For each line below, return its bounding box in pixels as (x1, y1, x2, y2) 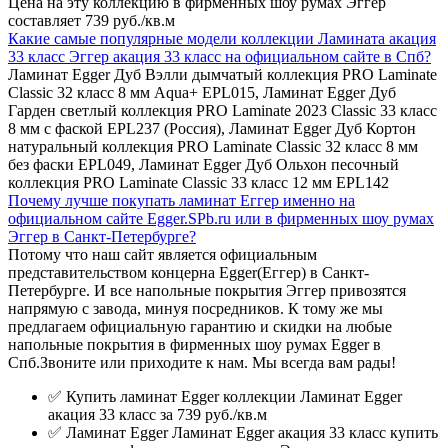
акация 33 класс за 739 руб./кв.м (48, 406, 267, 424)
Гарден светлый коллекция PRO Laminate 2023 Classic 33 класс (8, 102, 437, 120)
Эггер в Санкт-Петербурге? (8, 228, 196, 246)
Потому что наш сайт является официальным (8, 246, 317, 264)
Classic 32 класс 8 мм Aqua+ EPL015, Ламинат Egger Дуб (8, 84, 396, 102)
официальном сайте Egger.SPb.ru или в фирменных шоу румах (8, 210, 434, 228)
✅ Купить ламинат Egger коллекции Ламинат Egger (48, 388, 402, 406)
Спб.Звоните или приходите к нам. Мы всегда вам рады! (8, 354, 396, 372)
